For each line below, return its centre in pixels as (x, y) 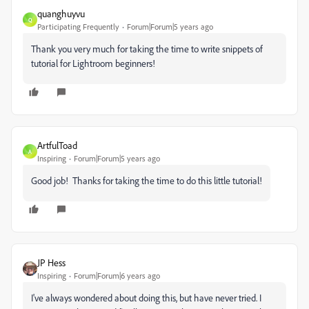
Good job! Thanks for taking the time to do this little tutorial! (147, 181)
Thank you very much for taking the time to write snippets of (147, 49)
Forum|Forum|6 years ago (117, 276)
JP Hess (51, 263)
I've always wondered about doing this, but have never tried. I (146, 298)
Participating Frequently (78, 27)
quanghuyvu (61, 14)
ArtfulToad (57, 146)
